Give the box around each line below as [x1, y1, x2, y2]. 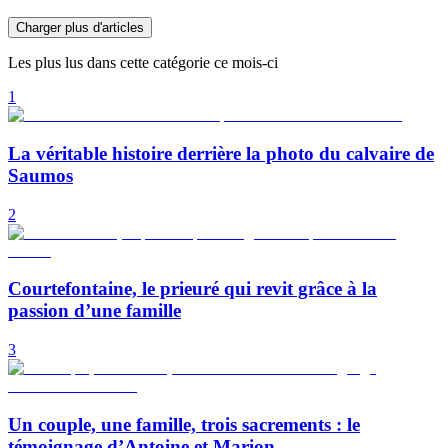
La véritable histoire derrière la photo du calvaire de [8, 143, 434, 165]
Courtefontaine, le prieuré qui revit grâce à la [8, 278, 377, 300]
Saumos [8, 165, 73, 187]
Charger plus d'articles [16, 20, 144, 36]
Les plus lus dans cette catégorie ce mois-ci [8, 54, 278, 72]
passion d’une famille [8, 300, 181, 322]
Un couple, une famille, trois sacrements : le [8, 413, 360, 435]
